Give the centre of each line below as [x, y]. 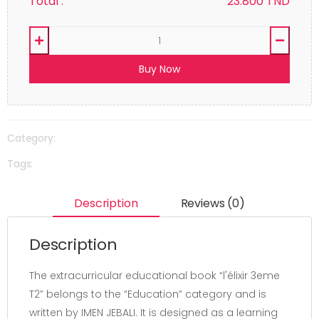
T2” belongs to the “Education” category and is [148, 294]
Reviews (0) [213, 203]
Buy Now [159, 69]
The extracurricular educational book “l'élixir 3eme [155, 276]
